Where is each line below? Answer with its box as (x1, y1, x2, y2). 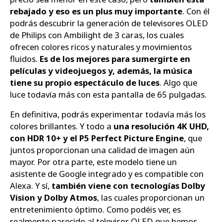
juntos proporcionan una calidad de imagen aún (10, 144, 195, 156)
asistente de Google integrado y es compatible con (10, 168, 204, 180)
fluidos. (10, 53, 40, 64)
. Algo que (160, 76, 197, 88)
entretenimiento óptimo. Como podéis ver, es (10, 204, 181, 216)
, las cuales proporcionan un (97, 192, 205, 204)
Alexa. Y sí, (10, 180, 52, 192)
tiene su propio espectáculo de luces (10, 76, 160, 88)
